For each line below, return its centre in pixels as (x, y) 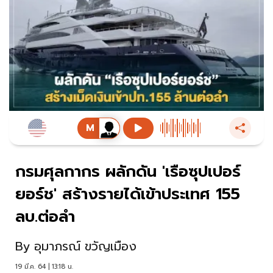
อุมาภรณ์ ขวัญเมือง (85, 246)
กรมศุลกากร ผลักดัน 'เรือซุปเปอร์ (128, 172)
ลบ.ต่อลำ (45, 217)
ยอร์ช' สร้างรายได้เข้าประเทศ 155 (128, 194)
